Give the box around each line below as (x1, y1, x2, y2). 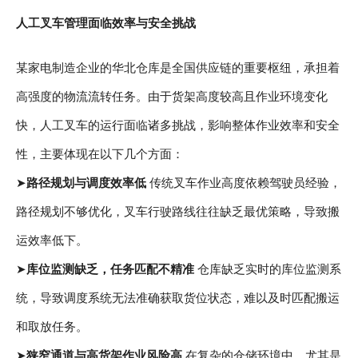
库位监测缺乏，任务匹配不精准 (26, 263, 194, 276)
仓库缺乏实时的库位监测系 (194, 263, 341, 276)
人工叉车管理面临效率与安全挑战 (16, 17, 196, 30)
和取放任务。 (16, 320, 88, 333)
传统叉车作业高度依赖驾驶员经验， (146, 177, 341, 189)
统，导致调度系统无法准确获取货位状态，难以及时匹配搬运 (16, 292, 340, 304)
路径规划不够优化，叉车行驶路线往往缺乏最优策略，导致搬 (16, 205, 340, 218)
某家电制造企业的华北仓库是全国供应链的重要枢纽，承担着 (16, 62, 340, 74)
